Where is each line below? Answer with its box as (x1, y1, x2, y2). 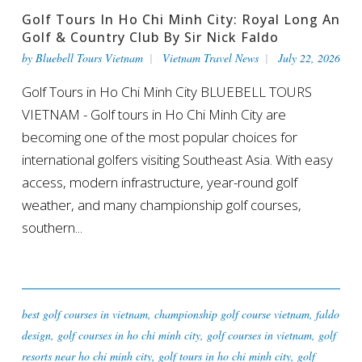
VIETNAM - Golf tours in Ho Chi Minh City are (21, 104, 286, 124)
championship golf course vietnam (154, 305, 309, 322)
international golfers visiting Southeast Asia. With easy (21, 149, 333, 169)
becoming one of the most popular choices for (21, 127, 297, 146)
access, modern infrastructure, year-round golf (21, 172, 297, 192)
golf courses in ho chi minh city (57, 326, 200, 343)
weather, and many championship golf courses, (21, 195, 301, 214)
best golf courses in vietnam (21, 305, 148, 322)
